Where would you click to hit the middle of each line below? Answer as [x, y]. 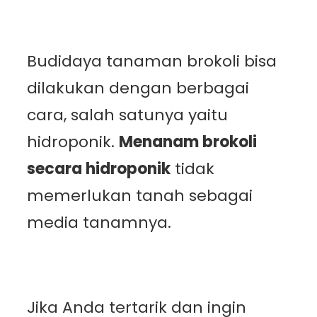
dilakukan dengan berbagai [138, 88]
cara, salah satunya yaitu [127, 115]
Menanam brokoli [188, 142]
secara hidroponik [99, 168]
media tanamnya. [99, 222]
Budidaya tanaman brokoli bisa [152, 61]
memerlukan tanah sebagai [140, 195]
